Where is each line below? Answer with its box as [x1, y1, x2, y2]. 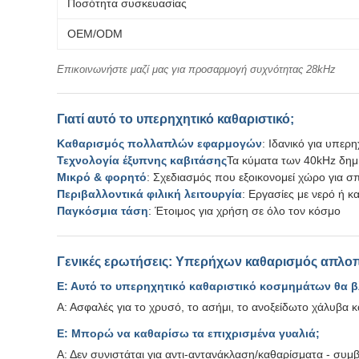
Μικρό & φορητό [57, 171, 147, 184]
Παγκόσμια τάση [57, 204, 148, 217]
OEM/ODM [67, 27, 123, 40]
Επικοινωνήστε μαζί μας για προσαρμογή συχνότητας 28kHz [57, 63, 336, 75]
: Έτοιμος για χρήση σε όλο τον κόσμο [148, 204, 341, 217]
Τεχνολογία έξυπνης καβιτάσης [57, 154, 227, 167]
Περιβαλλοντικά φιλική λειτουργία [57, 188, 242, 200]
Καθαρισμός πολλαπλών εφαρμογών [57, 137, 262, 150]
